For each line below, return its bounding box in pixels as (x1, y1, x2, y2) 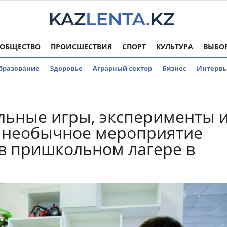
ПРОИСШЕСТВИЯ (51, 42, 112, 51)
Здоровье (50, 64, 83, 73)
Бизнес (162, 64, 186, 73)
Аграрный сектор (93, 64, 152, 73)
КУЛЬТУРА (156, 42, 193, 51)
